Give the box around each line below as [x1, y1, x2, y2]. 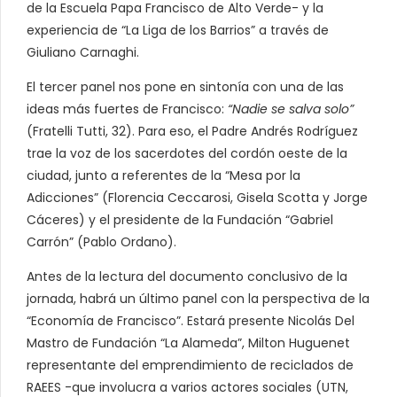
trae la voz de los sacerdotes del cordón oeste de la [27, 144, 347, 162]
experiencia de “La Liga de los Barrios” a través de [27, 20, 329, 39]
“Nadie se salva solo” [228, 99, 354, 118]
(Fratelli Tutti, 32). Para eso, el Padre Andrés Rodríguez [27, 121, 358, 140]
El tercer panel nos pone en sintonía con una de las [27, 77, 344, 96]
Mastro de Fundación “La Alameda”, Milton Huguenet [27, 333, 350, 352]
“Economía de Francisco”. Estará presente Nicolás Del [27, 311, 354, 330]
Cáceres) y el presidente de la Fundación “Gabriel [27, 210, 333, 229]
